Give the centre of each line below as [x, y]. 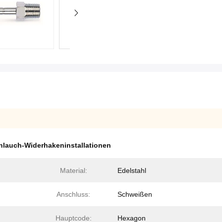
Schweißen [135, 194]
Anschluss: [73, 194]
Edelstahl [132, 171]
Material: [73, 171]
